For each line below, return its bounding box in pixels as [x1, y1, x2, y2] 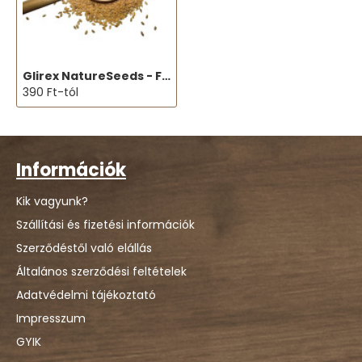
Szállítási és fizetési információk [16, 217, 195, 233]
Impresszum [16, 310, 86, 326]
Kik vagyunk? [16, 193, 88, 209]
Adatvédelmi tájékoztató [16, 287, 156, 303]
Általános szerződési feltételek [16, 263, 187, 280]
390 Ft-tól [23, 84, 78, 100]
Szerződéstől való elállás [16, 240, 152, 256]
